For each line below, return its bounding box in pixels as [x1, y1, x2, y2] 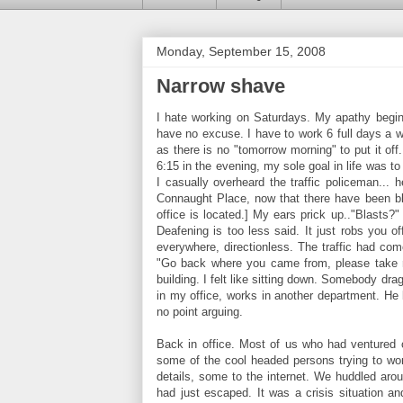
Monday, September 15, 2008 [157, 43, 326, 58]
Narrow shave [157, 74, 285, 97]
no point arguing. [157, 304, 243, 318]
